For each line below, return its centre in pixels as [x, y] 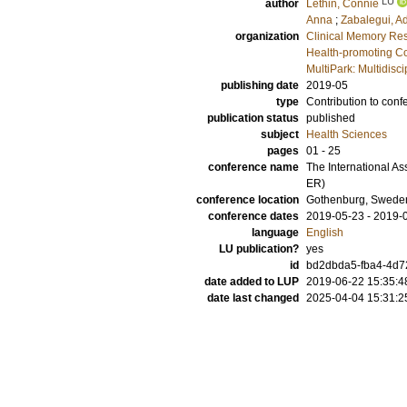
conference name [253, 167]
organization [267, 36]
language [275, 233]
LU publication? [259, 249]
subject [280, 134]
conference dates [253, 216]
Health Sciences [347, 134]
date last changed [253, 298]
